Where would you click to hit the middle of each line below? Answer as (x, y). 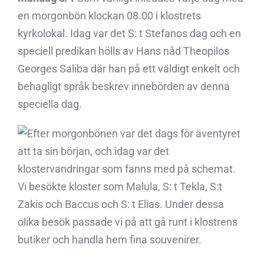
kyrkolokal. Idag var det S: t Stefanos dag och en (129, 33)
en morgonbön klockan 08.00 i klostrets (109, 16)
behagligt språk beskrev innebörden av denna (124, 86)
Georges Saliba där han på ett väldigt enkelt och (129, 69)
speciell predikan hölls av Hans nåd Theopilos (123, 51)
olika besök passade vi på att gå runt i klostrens (128, 222)
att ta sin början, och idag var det (93, 151)
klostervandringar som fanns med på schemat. (127, 169)
